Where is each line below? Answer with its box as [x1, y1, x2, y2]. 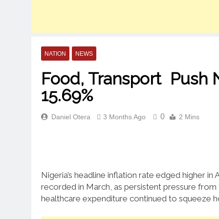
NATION [44, 50, 66, 57]
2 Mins [179, 112, 199, 121]
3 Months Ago [103, 112, 146, 121]
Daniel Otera [51, 112, 90, 121]
